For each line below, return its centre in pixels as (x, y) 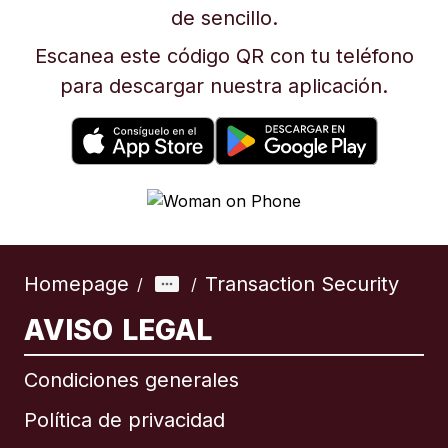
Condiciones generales (131, 380)
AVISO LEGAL (118, 330)
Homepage (76, 284)
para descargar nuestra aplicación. (224, 86)
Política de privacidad (124, 420)
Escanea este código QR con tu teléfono (224, 56)
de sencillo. (224, 18)
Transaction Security (302, 284)
